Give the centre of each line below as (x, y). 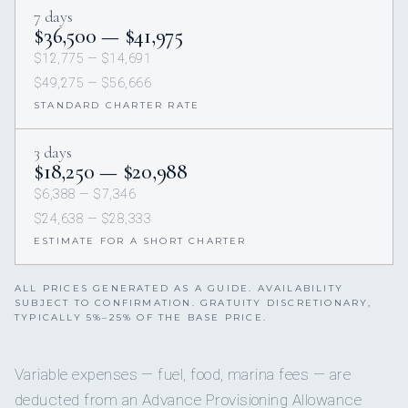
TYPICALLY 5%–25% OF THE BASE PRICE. (141, 317)
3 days (53, 152)
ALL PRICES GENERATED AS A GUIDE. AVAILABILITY (179, 288)
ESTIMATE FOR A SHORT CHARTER (140, 240)
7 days (53, 16)
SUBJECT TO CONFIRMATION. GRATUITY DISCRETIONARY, (194, 302)
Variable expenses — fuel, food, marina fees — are (183, 374)
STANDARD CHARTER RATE (117, 105)
